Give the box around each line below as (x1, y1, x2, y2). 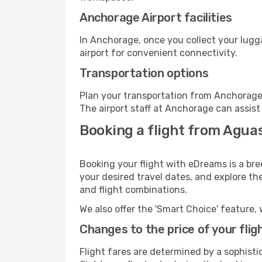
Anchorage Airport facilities (80, 11, 232, 25)
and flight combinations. (80, 184, 187, 195)
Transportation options (80, 66, 209, 80)
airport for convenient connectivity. (80, 47, 237, 58)
